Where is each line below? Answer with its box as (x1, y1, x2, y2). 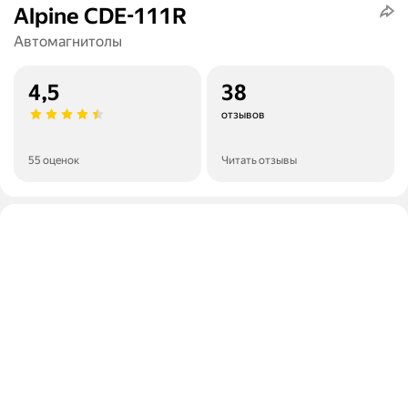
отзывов (221, 108, 265, 122)
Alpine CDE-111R (14, 4, 188, 30)
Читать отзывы (221, 154, 297, 168)
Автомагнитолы (14, 33, 122, 51)
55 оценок (28, 154, 79, 168)
